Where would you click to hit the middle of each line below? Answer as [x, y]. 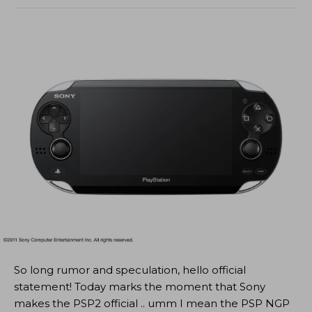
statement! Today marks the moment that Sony [140, 286]
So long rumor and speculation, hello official [130, 270]
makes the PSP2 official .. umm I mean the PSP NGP [152, 303]
